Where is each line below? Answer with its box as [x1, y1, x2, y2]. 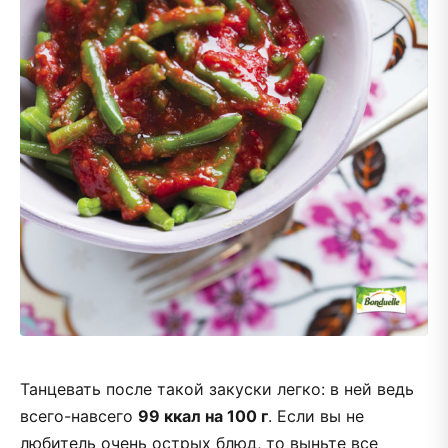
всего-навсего [20, 405, 138, 426]
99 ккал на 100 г [138, 405, 268, 426]
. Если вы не [268, 405, 364, 426]
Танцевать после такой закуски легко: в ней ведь [20, 378, 414, 399]
